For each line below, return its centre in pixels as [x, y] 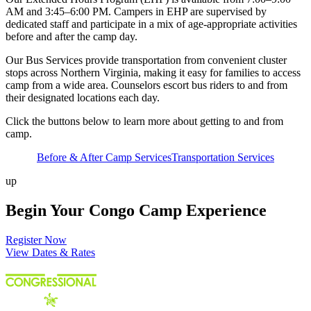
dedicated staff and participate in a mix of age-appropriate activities [151, 24]
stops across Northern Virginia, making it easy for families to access [153, 73]
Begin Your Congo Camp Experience [136, 211]
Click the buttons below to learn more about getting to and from [144, 121]
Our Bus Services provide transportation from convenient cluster [146, 60]
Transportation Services [223, 158]
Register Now [36, 240]
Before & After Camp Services [104, 158]
